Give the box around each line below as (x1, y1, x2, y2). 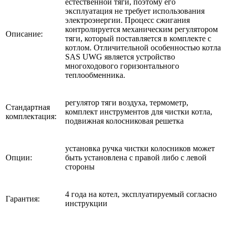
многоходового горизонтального (65, 62, 179, 71)
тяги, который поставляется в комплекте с (65, 34, 211, 43)
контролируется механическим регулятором (65, 25, 218, 34)
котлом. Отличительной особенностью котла (65, 43, 221, 52)
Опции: (6, 153, 32, 162)
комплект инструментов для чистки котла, (65, 107, 212, 117)
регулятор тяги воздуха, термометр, (65, 98, 188, 107)
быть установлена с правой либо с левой (65, 153, 207, 162)
